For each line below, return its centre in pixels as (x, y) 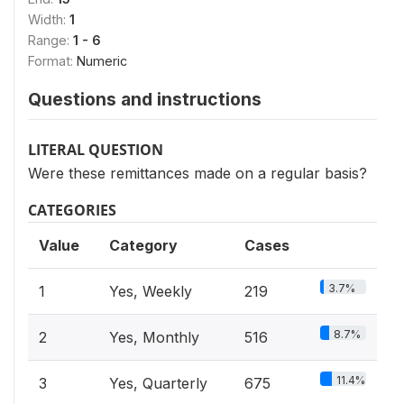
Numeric (102, 60)
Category (143, 245)
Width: (49, 19)
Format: (52, 60)
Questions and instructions (145, 99)
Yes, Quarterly (158, 383)
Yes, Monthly (154, 337)
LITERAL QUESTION (96, 149)
